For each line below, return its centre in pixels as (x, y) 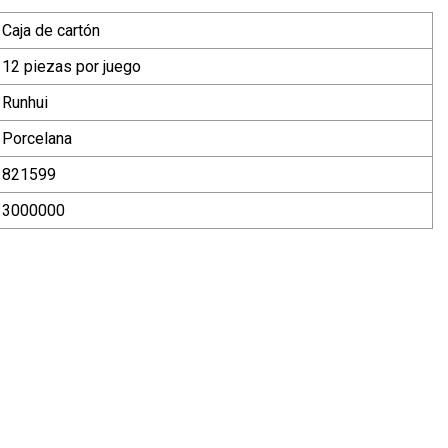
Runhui (25, 102)
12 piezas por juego (71, 66)
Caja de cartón (51, 30)
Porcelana (37, 138)
